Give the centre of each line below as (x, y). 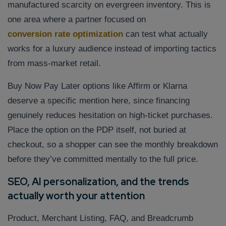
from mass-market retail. (54, 64)
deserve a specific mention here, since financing (99, 101)
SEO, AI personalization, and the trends (98, 182)
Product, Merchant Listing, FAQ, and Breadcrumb (100, 218)
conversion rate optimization (65, 34)
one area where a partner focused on (77, 20)
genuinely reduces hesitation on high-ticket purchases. (110, 116)
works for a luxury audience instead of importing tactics (112, 49)
